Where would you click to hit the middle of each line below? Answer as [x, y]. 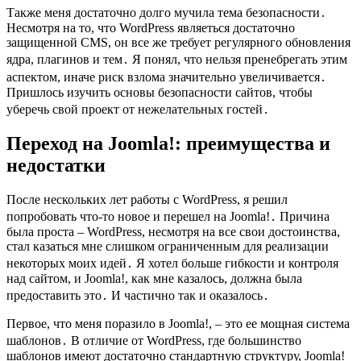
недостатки [56, 166]
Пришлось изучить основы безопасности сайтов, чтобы [160, 92]
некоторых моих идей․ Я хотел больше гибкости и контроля [172, 263]
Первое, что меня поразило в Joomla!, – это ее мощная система [178, 324]
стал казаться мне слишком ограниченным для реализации [168, 247]
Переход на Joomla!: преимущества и [168, 144]
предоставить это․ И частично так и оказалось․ [138, 296]
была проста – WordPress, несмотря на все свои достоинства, [173, 232]
